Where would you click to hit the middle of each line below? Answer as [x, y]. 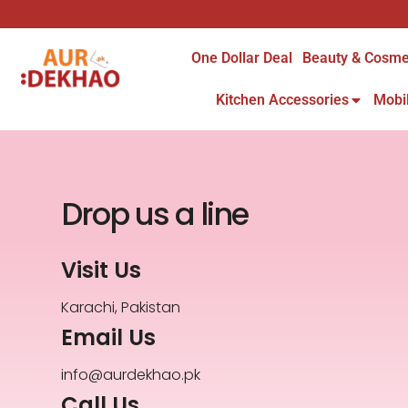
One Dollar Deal [241, 58]
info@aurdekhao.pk [131, 375]
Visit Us [102, 270]
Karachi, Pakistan [121, 308]
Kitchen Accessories [282, 100]
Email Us [109, 338]
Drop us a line [155, 215]
